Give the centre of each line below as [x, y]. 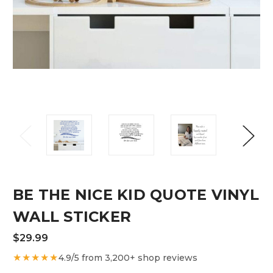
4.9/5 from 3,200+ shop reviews [128, 257]
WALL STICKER [72, 217]
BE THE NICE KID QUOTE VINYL [136, 195]
